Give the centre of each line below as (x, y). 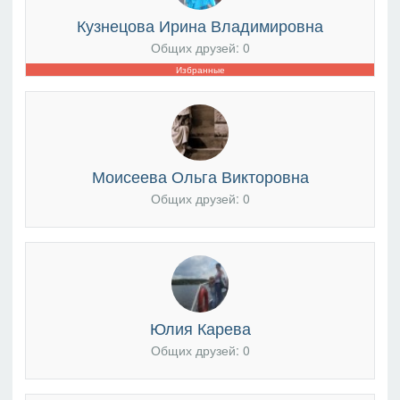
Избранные (200, 70)
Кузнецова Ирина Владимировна (200, 25)
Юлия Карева (200, 327)
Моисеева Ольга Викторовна (200, 175)
